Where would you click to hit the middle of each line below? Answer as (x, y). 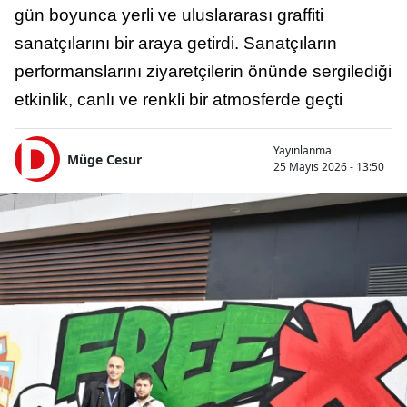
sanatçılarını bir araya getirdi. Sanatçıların (176, 44)
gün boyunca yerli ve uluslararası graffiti (169, 15)
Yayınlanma (303, 151)
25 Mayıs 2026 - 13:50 (329, 167)
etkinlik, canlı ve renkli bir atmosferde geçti (179, 100)
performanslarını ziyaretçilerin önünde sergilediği (203, 72)
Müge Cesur (104, 159)
